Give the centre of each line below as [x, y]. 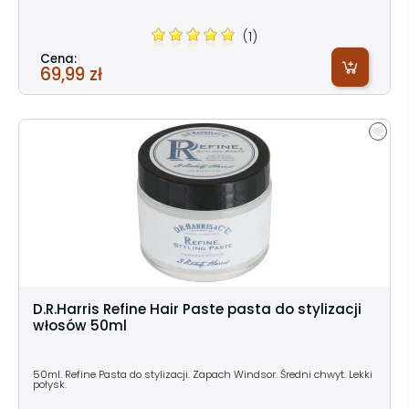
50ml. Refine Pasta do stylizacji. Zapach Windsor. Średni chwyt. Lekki [203, 374]
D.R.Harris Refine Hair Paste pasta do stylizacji [197, 309]
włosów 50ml [80, 325]
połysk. [50, 384]
